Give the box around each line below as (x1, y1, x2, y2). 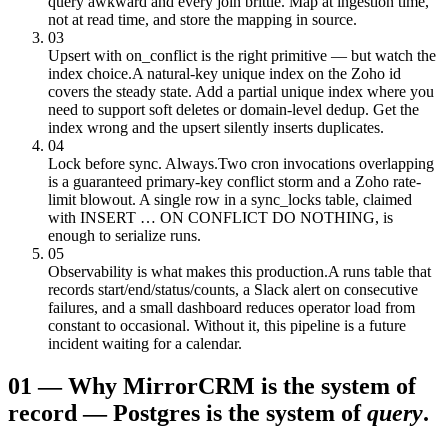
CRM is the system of (198, 372, 416, 399)
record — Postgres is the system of (8, 399, 361, 426)
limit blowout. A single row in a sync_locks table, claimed (48, 190, 412, 208)
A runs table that (328, 262, 431, 280)
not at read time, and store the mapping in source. (48, 10, 357, 28)
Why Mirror (68, 372, 198, 399)
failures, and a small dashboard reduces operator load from (48, 298, 415, 316)
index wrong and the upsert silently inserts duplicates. (48, 118, 384, 136)
